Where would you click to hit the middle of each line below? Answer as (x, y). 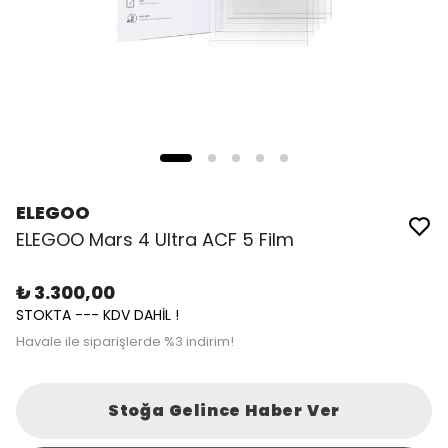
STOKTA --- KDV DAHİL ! (97, 315)
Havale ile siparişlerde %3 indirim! (125, 341)
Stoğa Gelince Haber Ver (224, 410)
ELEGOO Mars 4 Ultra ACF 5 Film (155, 239)
